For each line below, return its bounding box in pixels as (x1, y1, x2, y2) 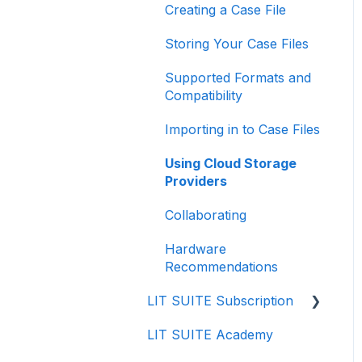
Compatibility (165, 86, 242, 103)
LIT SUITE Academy (147, 326, 273, 343)
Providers (165, 172, 227, 189)
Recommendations (165, 258, 278, 275)
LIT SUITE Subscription (147, 292, 293, 309)
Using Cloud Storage (165, 154, 297, 171)
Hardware (165, 240, 226, 257)
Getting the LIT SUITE (165, 326, 300, 343)
